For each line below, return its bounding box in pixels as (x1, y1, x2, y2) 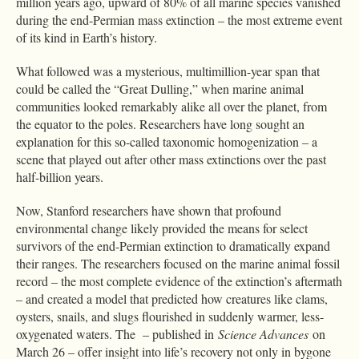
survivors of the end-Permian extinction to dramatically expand (16, 237, 330, 255)
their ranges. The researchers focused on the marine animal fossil (16, 255, 340, 272)
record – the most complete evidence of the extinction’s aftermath (16, 272, 342, 290)
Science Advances (218, 325, 309, 343)
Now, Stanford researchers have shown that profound (16, 202, 281, 220)
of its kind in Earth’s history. (16, 29, 157, 46)
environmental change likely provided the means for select (16, 220, 308, 237)
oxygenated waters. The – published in (16, 325, 218, 343)
